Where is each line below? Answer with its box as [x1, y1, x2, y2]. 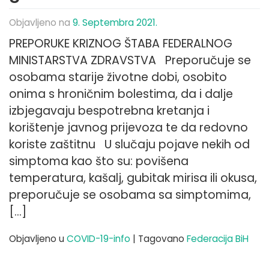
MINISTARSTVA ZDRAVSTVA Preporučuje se [9, 52, 251, 68]
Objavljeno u [9, 232, 67, 246]
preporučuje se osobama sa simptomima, [9, 187, 251, 203]
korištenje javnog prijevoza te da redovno [9, 119, 248, 136]
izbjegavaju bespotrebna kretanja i [9, 103, 210, 119]
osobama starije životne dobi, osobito [9, 69, 227, 85]
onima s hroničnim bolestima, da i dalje [9, 86, 233, 102]
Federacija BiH [187, 232, 249, 246]
